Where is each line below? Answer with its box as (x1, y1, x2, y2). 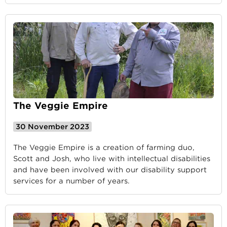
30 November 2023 (16, 123, 89, 131)
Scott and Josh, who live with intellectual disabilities (13, 155, 210, 163)
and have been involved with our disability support (13, 166, 207, 174)
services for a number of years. (13, 177, 130, 185)
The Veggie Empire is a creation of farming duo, (13, 143, 195, 152)
